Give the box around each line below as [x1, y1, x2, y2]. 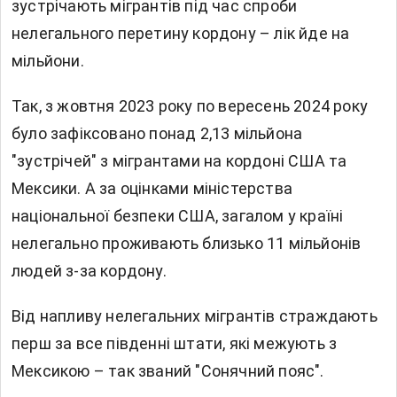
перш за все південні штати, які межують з [12, 334, 338, 354]
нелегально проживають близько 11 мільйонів [12, 234, 362, 253]
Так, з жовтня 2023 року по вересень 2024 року [12, 97, 369, 116]
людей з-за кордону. [12, 261, 167, 281]
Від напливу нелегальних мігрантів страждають [12, 307, 378, 326]
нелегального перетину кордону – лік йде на [12, 24, 350, 43]
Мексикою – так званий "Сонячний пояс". [12, 362, 324, 381]
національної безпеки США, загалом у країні [12, 206, 344, 226]
